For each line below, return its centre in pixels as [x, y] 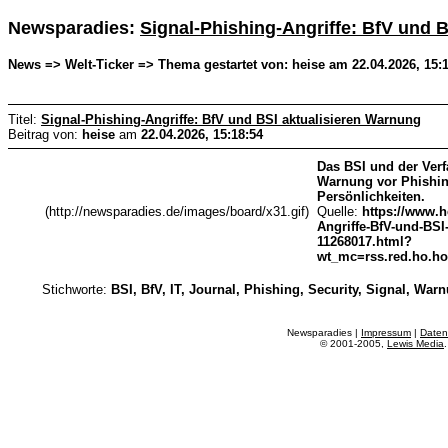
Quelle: [340, 211]
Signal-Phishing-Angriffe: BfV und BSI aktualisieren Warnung [231, 119]
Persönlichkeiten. [371, 196]
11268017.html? [365, 241]
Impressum [386, 332]
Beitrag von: [45, 134]
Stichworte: [77, 289]
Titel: [24, 119]
